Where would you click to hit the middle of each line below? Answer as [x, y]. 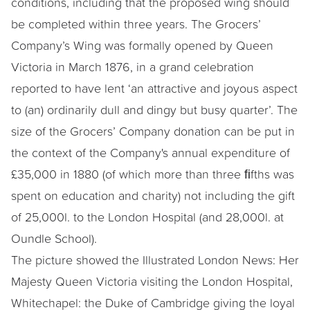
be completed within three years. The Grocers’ [136, 24]
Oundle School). [54, 238]
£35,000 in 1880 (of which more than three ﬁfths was [153, 174]
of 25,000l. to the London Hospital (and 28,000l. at [147, 217]
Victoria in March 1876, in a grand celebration [133, 66]
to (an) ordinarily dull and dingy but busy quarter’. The [154, 109]
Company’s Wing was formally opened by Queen [142, 45]
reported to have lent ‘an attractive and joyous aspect [154, 88]
